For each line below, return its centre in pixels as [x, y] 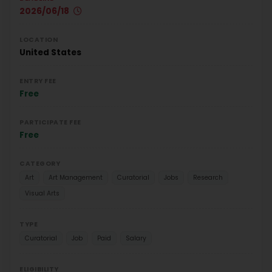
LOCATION [39, 39]
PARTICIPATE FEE [50, 122]
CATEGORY [40, 163]
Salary [136, 238]
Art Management [76, 177]
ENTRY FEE [38, 81]
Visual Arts [42, 193]
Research [208, 177]
